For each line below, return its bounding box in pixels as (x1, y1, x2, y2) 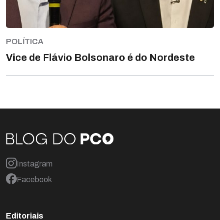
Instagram (17, 159, 53, 168)
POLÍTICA (6, 37, 44, 46)
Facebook (17, 175, 52, 184)
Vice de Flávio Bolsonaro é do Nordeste (6, 52, 195, 63)
